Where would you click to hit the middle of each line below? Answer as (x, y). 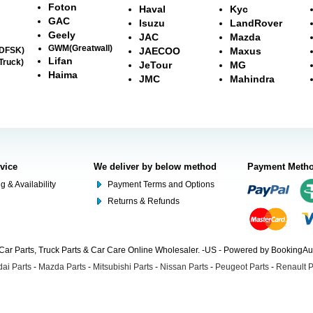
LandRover (256, 23)
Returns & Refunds (144, 201)
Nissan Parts (184, 267)
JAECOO (160, 51)
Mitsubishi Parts (123, 267)
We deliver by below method (155, 166)
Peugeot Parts (242, 267)
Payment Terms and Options (161, 184)
